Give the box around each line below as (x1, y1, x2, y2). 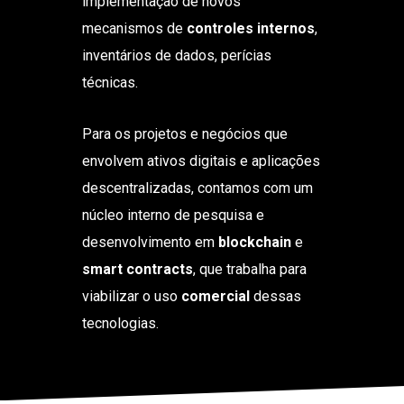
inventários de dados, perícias (81, 46, 271, 64)
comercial (180, 287, 250, 305)
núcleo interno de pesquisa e (81, 206, 264, 224)
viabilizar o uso (81, 287, 181, 305)
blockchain (217, 233, 291, 251)
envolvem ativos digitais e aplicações (81, 151, 320, 170)
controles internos (186, 19, 315, 37)
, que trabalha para (192, 260, 307, 278)
